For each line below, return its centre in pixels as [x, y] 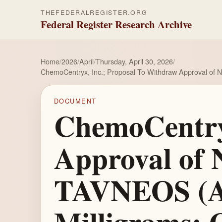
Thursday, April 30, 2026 [134, 61]
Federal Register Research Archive [116, 24]
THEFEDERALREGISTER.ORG [94, 12]
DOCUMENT [75, 101]
